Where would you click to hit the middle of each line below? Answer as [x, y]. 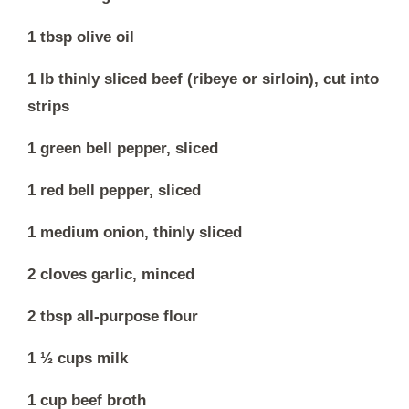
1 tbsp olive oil [81, 37]
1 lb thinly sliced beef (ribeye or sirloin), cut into [203, 79]
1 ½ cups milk [78, 358]
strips [48, 106]
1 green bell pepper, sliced [123, 148]
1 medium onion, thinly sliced [135, 232]
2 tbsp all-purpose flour [113, 316]
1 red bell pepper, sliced [114, 190]
